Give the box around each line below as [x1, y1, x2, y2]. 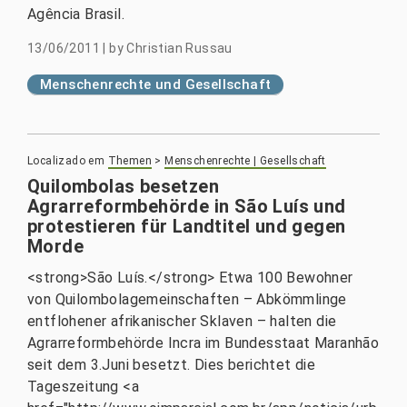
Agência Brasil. [27, 5, 125, 23]
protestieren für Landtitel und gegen [27, 215, 346, 237]
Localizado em [27, 154, 105, 167]
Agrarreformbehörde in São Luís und [27, 195, 346, 217]
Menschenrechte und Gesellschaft [40, 76, 272, 93]
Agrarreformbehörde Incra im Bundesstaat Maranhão [27, 334, 380, 352]
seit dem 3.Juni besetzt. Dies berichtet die [27, 356, 316, 373]
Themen [107, 154, 153, 167]
